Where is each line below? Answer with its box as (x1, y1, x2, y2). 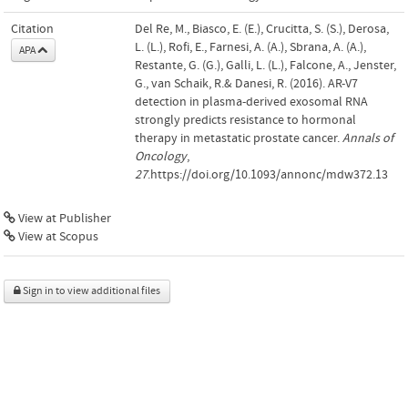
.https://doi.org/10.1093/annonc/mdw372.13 (148, 167, 388, 182)
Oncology (135, 148, 187, 164)
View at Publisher (15, 210, 111, 226)
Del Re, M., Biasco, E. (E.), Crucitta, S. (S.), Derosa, (135, 21, 389, 36)
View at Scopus (15, 229, 98, 244)
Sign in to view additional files (21, 284, 160, 297)
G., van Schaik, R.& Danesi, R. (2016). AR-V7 (135, 76, 358, 91)
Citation (11, 21, 54, 36)
